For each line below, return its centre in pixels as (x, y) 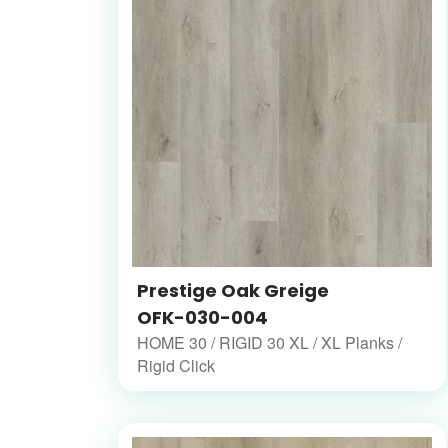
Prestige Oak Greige (233, 291)
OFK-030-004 (202, 318)
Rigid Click (176, 366)
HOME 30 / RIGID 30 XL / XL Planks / (269, 343)
